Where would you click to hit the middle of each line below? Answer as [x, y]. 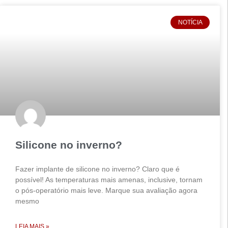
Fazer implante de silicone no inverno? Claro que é [97, 169]
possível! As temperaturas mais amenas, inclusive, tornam [109, 180]
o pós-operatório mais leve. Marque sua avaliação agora [106, 190]
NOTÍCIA [190, 23]
